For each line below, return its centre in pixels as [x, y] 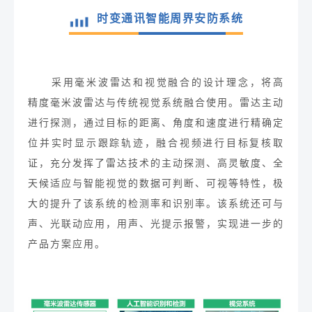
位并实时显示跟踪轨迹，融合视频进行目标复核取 [156, 143]
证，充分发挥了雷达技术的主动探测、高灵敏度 [145, 163]
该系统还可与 [251, 204]
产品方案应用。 [67, 244]
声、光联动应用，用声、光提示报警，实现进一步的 [156, 224]
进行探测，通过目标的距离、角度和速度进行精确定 [156, 123]
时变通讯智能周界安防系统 [170, 18]
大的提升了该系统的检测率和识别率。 [123, 204]
